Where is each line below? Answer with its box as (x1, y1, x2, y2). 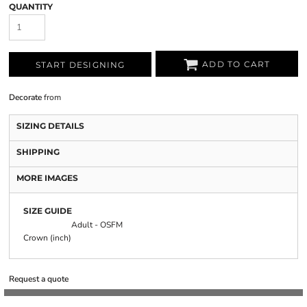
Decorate (9, 92, 42, 103)
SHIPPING (16, 147, 60, 157)
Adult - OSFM (71, 219, 123, 230)
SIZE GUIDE (23, 206, 72, 216)
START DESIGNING (35, 60, 125, 71)
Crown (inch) (23, 232, 71, 243)
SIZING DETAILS (16, 121, 84, 131)
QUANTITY (9, 1, 53, 12)
